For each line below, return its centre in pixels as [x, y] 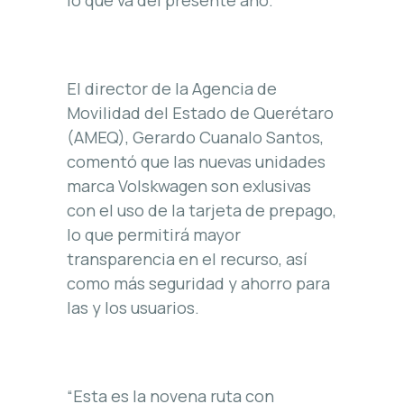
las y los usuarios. [133, 307]
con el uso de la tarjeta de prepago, [202, 210]
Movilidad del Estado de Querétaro [200, 112]
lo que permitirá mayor [154, 234]
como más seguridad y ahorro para [198, 283]
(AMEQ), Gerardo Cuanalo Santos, [195, 137]
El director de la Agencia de [172, 88]
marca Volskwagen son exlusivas [189, 185]
